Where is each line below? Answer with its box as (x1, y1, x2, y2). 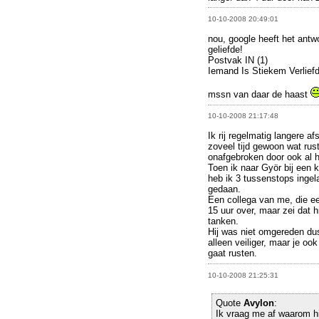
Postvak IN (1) (208, 55, 268, 66)
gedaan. (208, 184, 241, 195)
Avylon (244, 297, 274, 308)
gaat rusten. (208, 248, 257, 259)
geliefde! (208, 44, 243, 56)
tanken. (208, 216, 239, 227)
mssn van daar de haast (208, 89, 310, 100)
